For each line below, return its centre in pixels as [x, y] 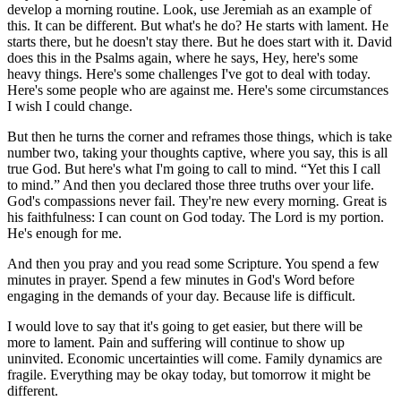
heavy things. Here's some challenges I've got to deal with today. [189, 73]
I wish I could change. [70, 106]
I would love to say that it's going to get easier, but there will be [185, 326]
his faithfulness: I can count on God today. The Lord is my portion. [196, 217]
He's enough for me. [64, 233]
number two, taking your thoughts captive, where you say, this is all [197, 152]
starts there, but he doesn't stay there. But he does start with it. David [200, 41]
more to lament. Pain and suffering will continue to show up [176, 342]
